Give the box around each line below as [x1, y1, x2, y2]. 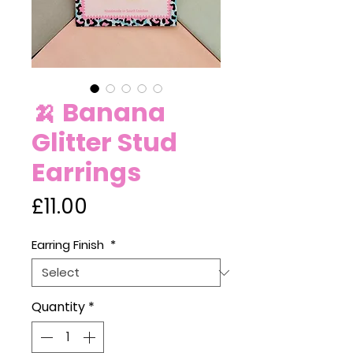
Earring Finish [32, 236, 107, 253]
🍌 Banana [32, 95, 165, 130]
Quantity [32, 298, 85, 316]
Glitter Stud [32, 124, 177, 160]
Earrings [32, 154, 141, 190]
